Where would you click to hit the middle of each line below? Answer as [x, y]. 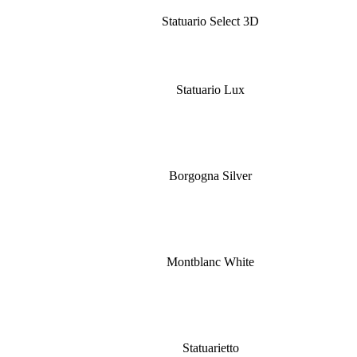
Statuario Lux [210, 90]
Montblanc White [210, 262]
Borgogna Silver [210, 176]
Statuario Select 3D [210, 21]
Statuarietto [210, 348]
